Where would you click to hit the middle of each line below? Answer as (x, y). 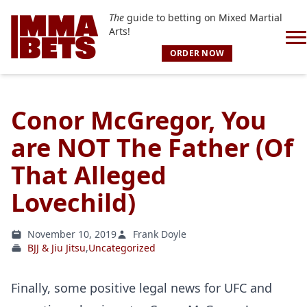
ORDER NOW (197, 53)
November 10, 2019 (72, 234)
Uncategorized (122, 248)
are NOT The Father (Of (152, 148)
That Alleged (89, 175)
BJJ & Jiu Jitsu (57, 248)
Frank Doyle (160, 234)
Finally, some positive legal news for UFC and (142, 288)
